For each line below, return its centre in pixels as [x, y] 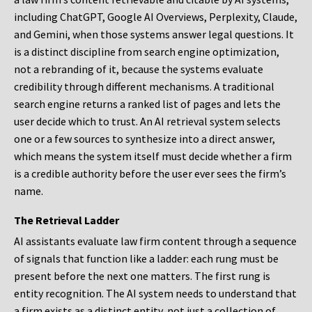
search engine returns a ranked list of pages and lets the [147, 104]
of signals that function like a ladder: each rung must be [146, 259]
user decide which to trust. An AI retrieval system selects [147, 122]
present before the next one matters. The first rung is [142, 276]
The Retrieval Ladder [67, 220]
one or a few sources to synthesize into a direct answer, [145, 139]
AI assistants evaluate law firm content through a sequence [155, 241]
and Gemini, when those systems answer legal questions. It [154, 34]
